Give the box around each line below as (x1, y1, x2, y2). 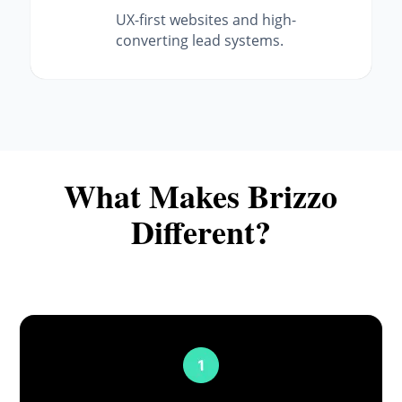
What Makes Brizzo (64, 171, 338, 219)
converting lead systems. (116, 31, 284, 51)
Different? (130, 207, 271, 255)
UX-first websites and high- (116, 10, 297, 31)
